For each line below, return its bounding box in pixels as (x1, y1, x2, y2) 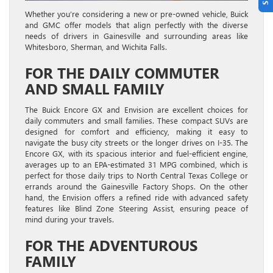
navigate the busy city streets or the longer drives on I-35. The (25, 137, 248, 148)
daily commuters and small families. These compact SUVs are (25, 115, 248, 126)
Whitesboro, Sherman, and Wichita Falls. (25, 41, 167, 52)
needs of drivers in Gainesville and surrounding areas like (25, 30, 248, 41)
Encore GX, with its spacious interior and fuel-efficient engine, (25, 148, 248, 159)
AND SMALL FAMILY (25, 79, 165, 99)
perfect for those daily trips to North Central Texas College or (25, 170, 248, 181)
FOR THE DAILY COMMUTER (25, 63, 219, 83)
